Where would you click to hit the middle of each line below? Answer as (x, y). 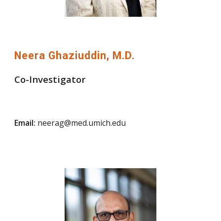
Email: (25, 123)
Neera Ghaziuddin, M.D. (75, 56)
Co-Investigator (50, 79)
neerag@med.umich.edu (81, 123)
